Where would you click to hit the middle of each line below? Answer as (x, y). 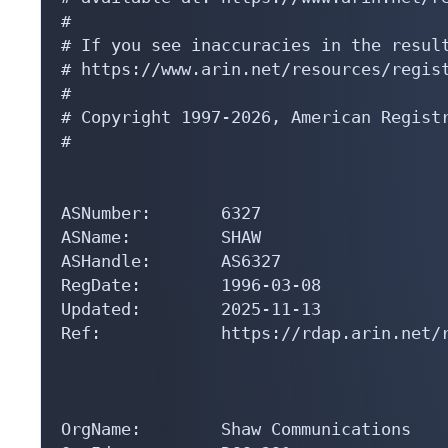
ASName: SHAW (161, 236)
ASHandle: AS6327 (171, 260)
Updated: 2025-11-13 (191, 308)
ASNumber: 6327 (161, 212)
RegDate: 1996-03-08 (191, 284)
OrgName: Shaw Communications (236, 428)
